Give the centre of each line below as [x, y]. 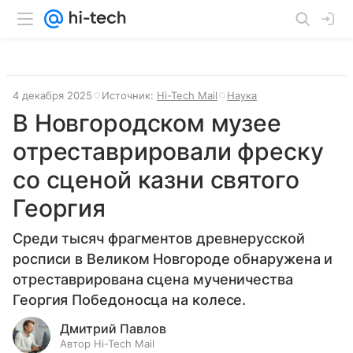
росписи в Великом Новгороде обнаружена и [173, 259]
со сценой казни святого [156, 180]
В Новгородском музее [147, 123]
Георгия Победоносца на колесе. [130, 300]
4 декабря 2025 [52, 95]
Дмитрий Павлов [113, 329]
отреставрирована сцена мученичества [153, 279]
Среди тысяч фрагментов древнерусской [159, 238]
